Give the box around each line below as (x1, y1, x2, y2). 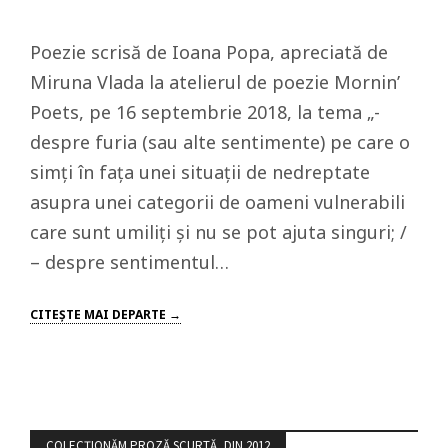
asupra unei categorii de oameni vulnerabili (30, 190, 405, 214)
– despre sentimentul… (30, 250, 229, 274)
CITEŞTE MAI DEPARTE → (30, 306, 181, 323)
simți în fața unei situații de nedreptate (30, 160, 370, 184)
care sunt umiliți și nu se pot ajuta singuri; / (30, 220, 407, 244)
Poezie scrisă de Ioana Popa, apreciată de (30, 40, 388, 64)
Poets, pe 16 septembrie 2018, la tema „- (30, 100, 380, 124)
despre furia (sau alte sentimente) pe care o (30, 130, 410, 154)
